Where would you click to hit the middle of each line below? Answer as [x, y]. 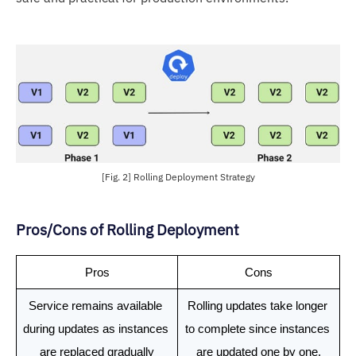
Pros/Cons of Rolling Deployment [129, 229]
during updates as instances [95, 329]
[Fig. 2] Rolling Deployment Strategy [178, 176]
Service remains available [95, 306]
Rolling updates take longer [257, 306]
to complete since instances [257, 329]
